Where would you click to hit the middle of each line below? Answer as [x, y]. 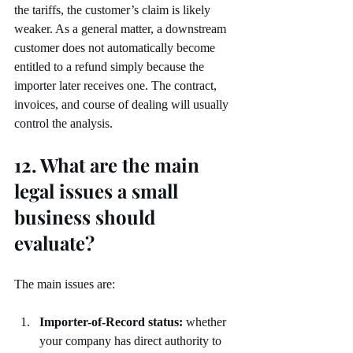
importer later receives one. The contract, [117, 86]
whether [206, 322]
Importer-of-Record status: [111, 322]
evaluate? [54, 243]
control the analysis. [63, 124]
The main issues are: [65, 284]
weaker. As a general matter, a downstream [122, 29]
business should [87, 217]
